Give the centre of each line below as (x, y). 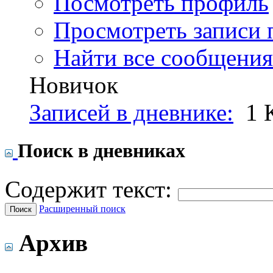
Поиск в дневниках (101, 151)
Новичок (74, 85)
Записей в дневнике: (131, 112)
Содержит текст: (91, 190)
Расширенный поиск (82, 209)
